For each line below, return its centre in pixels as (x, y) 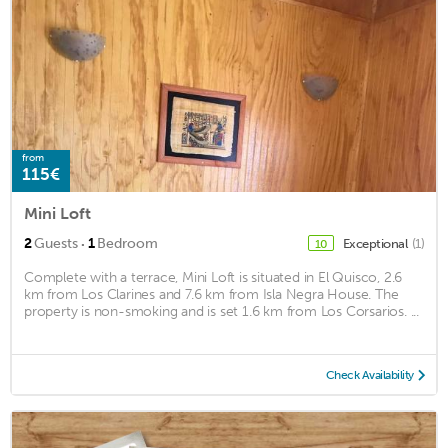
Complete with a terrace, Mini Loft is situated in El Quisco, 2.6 (213, 278)
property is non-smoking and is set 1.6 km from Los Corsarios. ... (221, 312)
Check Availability (369, 375)
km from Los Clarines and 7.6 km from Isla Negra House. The (211, 295)
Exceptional (376, 244)
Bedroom (127, 244)
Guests (56, 244)
